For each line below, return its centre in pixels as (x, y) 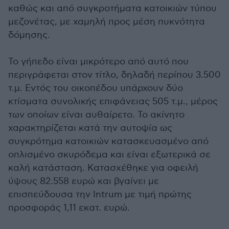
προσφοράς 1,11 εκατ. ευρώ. (69, 208)
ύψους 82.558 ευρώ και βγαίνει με (84, 181)
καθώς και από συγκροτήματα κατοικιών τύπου (112, 9)
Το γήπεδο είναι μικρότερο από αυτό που (98, 62)
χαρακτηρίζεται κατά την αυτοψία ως (90, 128)
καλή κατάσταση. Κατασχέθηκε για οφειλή (103, 168)
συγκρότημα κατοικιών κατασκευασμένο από (108, 142)
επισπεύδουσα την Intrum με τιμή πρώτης (100, 195)
